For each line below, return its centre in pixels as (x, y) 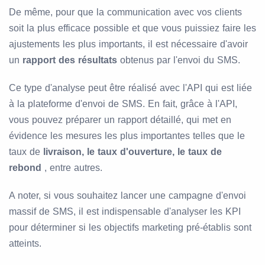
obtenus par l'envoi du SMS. (179, 60)
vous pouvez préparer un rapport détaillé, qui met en (120, 120)
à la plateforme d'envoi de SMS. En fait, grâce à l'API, (123, 104)
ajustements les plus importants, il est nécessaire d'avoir (128, 44)
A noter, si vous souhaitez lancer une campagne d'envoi (127, 196)
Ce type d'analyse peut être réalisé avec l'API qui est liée (130, 88)
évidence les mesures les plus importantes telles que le (127, 136)
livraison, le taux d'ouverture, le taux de (132, 152)
